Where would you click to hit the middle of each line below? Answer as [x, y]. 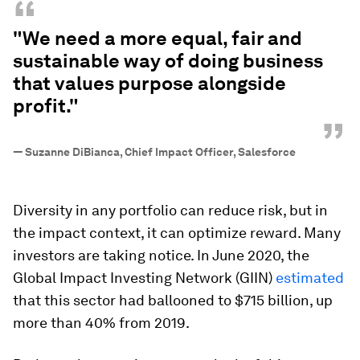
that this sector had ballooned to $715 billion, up [173, 300]
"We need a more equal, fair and [157, 38]
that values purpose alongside [149, 83]
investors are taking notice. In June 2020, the [161, 255]
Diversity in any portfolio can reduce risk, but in [170, 210]
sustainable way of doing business [168, 60]
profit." [46, 105]
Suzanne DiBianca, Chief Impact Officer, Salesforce [160, 151]
